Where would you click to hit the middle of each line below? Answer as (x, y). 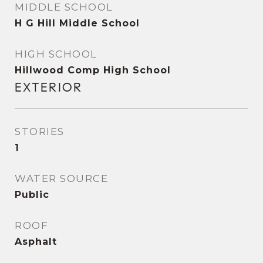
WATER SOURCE (61, 178)
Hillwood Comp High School (93, 70)
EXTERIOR (48, 87)
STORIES (40, 131)
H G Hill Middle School (77, 23)
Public (32, 195)
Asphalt (36, 242)
